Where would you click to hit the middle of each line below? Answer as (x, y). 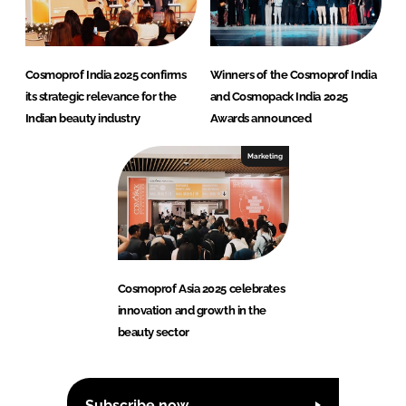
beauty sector (153, 333)
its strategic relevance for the (101, 97)
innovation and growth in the (192, 311)
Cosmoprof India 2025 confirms (106, 75)
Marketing (265, 156)
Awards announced (261, 119)
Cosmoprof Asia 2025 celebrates (201, 289)
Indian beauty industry (82, 119)
